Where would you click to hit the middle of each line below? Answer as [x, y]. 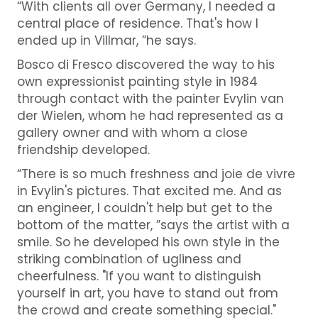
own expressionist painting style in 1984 [137, 81]
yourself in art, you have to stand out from [147, 293]
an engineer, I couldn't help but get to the [144, 208]
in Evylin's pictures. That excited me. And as [149, 191]
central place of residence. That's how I [137, 23]
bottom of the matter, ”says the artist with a [153, 225]
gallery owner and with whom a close [132, 132]
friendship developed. [83, 149]
